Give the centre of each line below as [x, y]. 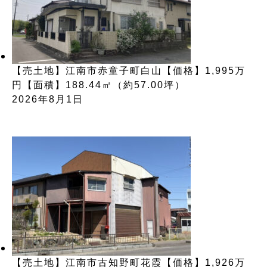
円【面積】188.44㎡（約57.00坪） [99, 85]
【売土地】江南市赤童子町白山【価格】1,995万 [129, 71]
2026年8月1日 [48, 99]
